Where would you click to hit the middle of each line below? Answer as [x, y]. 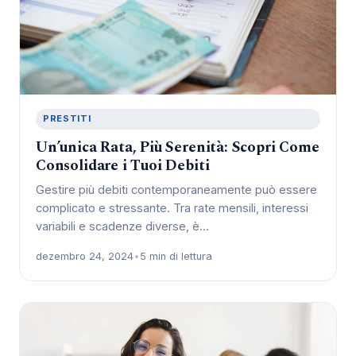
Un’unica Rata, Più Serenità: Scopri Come [178, 148]
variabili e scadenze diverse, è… [122, 227]
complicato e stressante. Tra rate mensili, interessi [172, 209]
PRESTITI [67, 119]
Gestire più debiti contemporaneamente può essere [176, 190]
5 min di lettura [176, 257]
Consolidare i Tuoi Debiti [123, 166]
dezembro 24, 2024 [85, 257]
